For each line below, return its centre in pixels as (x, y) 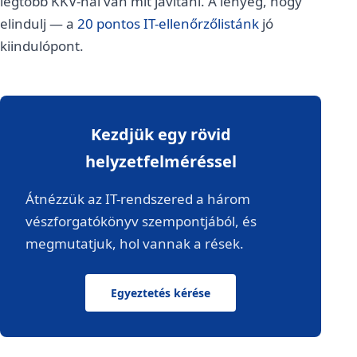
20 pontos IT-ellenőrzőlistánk (168, 24)
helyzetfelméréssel (161, 161)
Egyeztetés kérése (161, 293)
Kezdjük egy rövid (161, 134)
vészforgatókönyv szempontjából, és (141, 221)
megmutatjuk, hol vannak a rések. (135, 243)
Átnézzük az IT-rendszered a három (138, 199)
